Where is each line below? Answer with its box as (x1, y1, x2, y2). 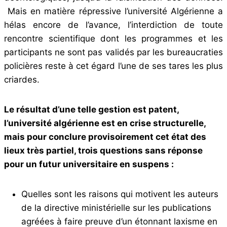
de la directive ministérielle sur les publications (21, 202, 211, 213)
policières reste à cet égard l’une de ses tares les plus (4, 60, 223, 71)
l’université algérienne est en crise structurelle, (4, 118, 206, 128)
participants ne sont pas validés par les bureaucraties (4, 47, 223, 57)
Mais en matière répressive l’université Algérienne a (4, 6, 223, 16)
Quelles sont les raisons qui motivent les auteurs (21, 188, 218, 199)
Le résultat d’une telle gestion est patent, (4, 104, 179, 115)
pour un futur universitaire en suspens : (4, 159, 174, 169)
